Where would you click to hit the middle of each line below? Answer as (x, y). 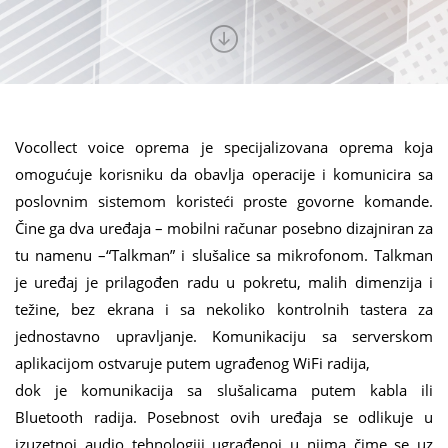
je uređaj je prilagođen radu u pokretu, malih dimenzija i (224, 282)
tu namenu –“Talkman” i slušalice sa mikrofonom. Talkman (224, 255)
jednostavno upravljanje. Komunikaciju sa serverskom (224, 336)
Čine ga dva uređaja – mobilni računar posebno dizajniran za (224, 228)
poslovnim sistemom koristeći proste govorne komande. (224, 201)
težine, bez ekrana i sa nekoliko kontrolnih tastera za (224, 309)
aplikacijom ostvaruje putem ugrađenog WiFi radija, (192, 363)
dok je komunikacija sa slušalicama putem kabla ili (224, 390)
